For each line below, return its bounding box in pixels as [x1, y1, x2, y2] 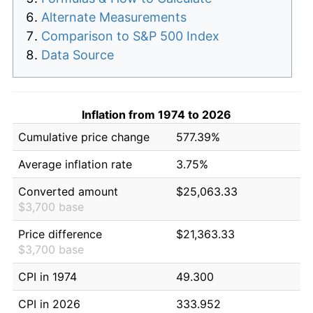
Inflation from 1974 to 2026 [82, 107, 231, 122]
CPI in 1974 [18, 269, 77, 284]
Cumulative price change [18, 129, 150, 144]
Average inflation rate [18, 156, 132, 171]
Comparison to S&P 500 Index [41, 28, 219, 43]
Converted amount [18, 184, 118, 198]
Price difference [18, 226, 102, 241]
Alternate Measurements [41, 9, 187, 24]
